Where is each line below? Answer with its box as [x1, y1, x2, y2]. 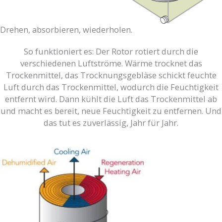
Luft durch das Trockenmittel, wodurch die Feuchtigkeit [3, 81, 219, 93]
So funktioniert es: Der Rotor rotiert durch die [24, 46, 198, 57]
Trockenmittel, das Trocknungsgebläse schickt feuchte [5, 69, 217, 81]
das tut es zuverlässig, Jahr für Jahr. [44, 117, 178, 129]
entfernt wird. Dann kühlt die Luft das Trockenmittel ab [5, 93, 217, 105]
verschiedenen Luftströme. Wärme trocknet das [20, 57, 202, 69]
